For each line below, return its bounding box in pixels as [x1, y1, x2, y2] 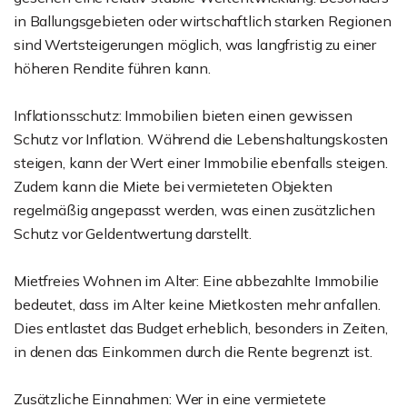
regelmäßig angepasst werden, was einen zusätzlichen [14, 201, 375, 219]
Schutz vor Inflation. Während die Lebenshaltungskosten [14, 130, 389, 148]
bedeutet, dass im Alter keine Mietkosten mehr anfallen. [14, 295, 382, 313]
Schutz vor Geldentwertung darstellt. [14, 224, 252, 243]
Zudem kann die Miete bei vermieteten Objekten [14, 177, 333, 195]
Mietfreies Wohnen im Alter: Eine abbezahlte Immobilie [14, 272, 379, 290]
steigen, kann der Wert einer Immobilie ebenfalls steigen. [14, 154, 388, 172]
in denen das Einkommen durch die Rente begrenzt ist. [14, 342, 372, 361]
